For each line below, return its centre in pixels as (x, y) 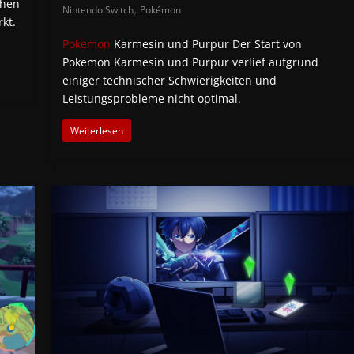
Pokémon (161, 9)
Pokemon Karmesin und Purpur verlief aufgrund (191, 62)
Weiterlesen (97, 130)
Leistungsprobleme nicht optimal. (152, 98)
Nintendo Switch (98, 9)
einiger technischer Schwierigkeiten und (170, 80)
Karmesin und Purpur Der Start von (207, 43)
